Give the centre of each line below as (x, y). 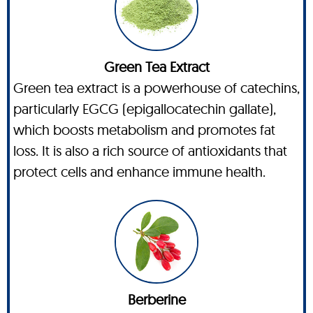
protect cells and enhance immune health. (139, 172)
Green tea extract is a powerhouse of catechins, (156, 88)
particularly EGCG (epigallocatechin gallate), (145, 109)
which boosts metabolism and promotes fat (144, 130)
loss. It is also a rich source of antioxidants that (150, 151)
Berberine (156, 300)
